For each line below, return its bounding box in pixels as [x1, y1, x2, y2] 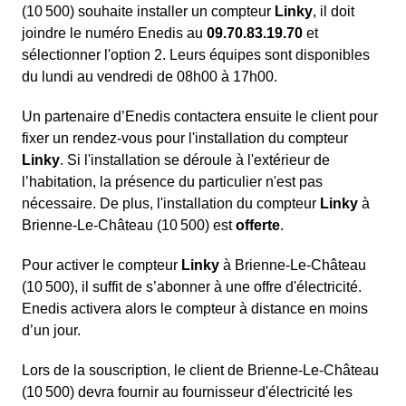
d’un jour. [22, 323, 81, 339]
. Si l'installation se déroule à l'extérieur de [60, 152, 330, 169]
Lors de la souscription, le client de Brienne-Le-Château [22, 362, 379, 379]
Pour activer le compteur [22, 257, 181, 274]
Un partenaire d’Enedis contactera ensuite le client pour [22, 109, 378, 125]
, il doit [313, 4, 354, 20]
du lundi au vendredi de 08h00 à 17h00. [22, 69, 277, 85]
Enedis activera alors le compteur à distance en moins [22, 301, 368, 317]
